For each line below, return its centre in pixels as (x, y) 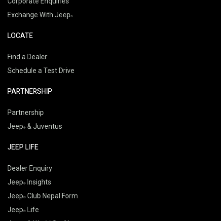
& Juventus (44, 126)
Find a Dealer (27, 56)
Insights (38, 182)
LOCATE (20, 36)
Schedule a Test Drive (41, 70)
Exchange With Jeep (39, 15)
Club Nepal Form (52, 196)
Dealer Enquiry (30, 168)
